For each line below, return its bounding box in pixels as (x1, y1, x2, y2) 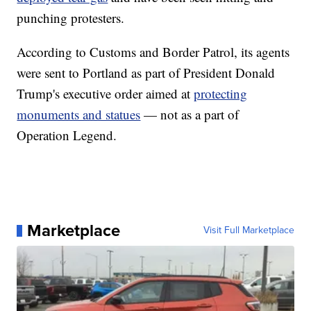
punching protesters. (17, 9, 125, 27)
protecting (194, 85, 248, 103)
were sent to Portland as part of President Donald (17, 64, 276, 82)
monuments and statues (17, 106, 141, 124)
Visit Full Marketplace (203, 223, 294, 238)
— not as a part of (140, 106, 239, 124)
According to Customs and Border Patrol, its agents (17, 43, 290, 61)
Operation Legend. (17, 126, 117, 144)
